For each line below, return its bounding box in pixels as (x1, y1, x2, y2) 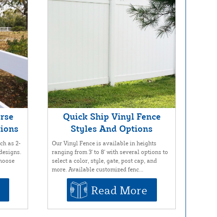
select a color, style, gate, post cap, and (52, 157, 157, 165)
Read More (91, 183, 147, 197)
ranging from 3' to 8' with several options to (52, 148, 169, 156)
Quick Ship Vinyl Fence (62, 111, 161, 122)
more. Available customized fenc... (52, 166, 144, 173)
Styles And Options (71, 123, 153, 134)
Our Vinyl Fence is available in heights (52, 139, 157, 147)
